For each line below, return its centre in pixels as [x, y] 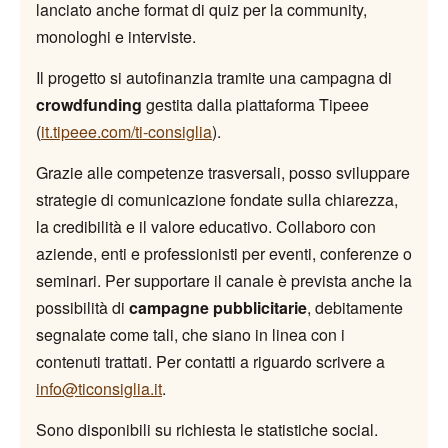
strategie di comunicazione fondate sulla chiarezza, [217, 199]
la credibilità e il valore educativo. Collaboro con [206, 226]
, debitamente [355, 307]
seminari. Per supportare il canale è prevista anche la [224, 280]
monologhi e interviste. [116, 36]
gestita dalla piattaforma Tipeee [255, 104]
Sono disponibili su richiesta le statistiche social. [207, 429]
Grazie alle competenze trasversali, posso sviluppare [223, 172]
